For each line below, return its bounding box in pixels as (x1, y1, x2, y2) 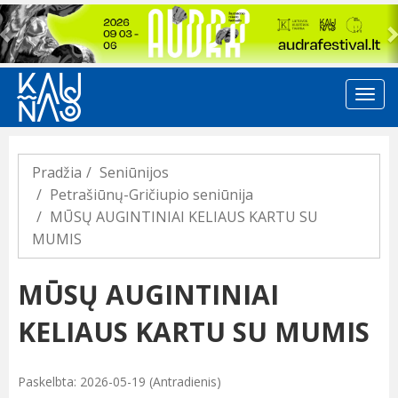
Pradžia (32, 163, 82, 183)
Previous (4, 4, 78, 28)
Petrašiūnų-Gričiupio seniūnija (50, 185, 253, 205)
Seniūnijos (99, 163, 169, 183)
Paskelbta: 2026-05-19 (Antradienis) (18, 373, 221, 391)
